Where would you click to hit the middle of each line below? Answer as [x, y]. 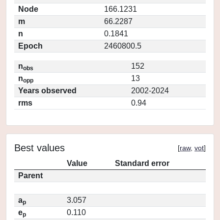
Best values [40, 148]
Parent [30, 176]
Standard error [142, 163]
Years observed [47, 91]
